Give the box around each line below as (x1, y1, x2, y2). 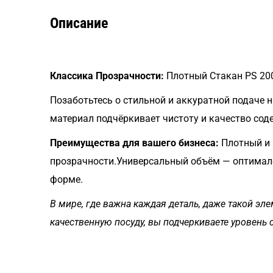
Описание (50, 15, 108, 32)
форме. (50, 174, 83, 185)
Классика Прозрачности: (50, 70, 164, 82)
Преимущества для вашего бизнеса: (50, 137, 219, 149)
